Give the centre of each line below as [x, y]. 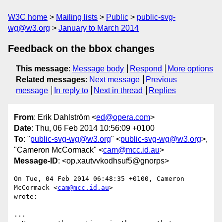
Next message [114, 80]
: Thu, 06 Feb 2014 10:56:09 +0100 [93, 128]
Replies [162, 90]
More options [191, 69]
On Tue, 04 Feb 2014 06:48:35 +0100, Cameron [99, 179]
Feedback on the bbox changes [81, 49]
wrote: [26, 197]
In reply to [71, 90]
